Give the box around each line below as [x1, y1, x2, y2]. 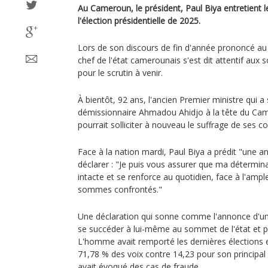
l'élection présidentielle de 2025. [78, 15, 200, 26]
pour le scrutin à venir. [78, 67, 163, 78]
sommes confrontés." [78, 184, 162, 195]
